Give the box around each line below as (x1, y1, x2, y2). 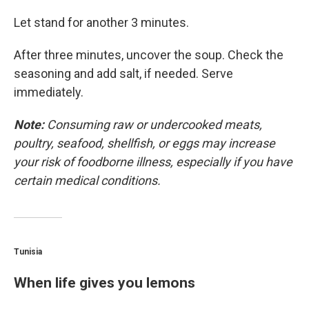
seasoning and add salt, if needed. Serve (14, 66, 233, 81)
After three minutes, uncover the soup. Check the (14, 48, 283, 62)
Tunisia (14, 247, 42, 257)
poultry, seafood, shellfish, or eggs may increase (14, 136, 275, 150)
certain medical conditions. (14, 173, 161, 188)
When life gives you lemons (14, 274, 195, 291)
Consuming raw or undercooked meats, (47, 117, 262, 132)
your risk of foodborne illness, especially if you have (14, 154, 292, 169)
